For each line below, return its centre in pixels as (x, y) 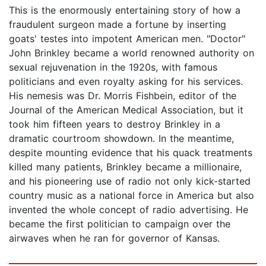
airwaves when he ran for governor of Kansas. (114, 238)
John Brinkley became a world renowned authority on (132, 53)
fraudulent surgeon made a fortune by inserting (118, 25)
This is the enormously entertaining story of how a (125, 10)
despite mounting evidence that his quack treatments (131, 153)
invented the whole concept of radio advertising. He (129, 210)
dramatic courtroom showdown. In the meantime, (121, 139)
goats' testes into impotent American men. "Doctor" (127, 39)
